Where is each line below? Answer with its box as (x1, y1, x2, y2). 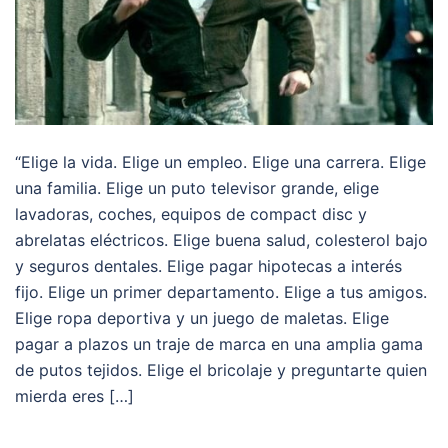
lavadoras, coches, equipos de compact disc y (15, 204, 367, 225)
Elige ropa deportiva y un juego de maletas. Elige (15, 308, 389, 329)
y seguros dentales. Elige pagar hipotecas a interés (15, 256, 402, 277)
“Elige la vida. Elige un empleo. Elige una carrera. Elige (15, 152, 426, 173)
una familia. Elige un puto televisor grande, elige (15, 178, 379, 199)
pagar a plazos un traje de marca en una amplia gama (15, 334, 423, 355)
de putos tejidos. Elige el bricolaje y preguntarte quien (15, 360, 427, 381)
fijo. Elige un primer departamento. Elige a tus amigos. (15, 282, 427, 303)
